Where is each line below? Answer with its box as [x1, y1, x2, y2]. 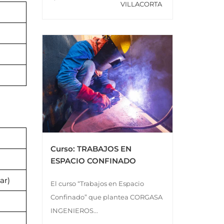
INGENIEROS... [50, 206, 98, 215]
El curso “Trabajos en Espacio [50, 179, 144, 188]
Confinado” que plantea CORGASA [50, 193, 162, 201]
